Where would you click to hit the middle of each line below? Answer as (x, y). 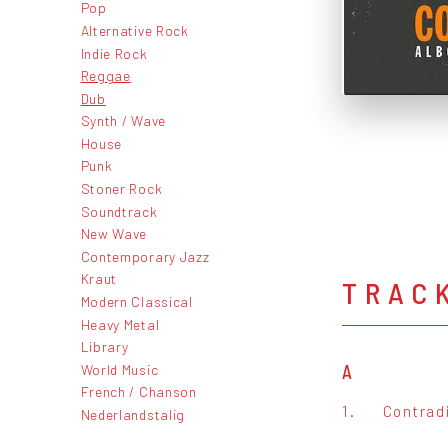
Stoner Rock (121, 189)
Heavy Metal (120, 324)
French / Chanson (138, 392)
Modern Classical (136, 302)
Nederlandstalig (132, 414)
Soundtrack (119, 211)
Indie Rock (114, 53)
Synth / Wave (123, 121)
